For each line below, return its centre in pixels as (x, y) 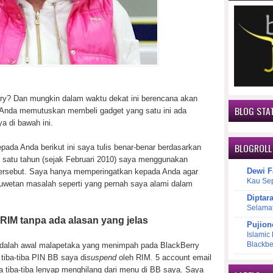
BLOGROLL (253, 148)
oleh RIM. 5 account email (164, 257)
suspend (101, 257)
